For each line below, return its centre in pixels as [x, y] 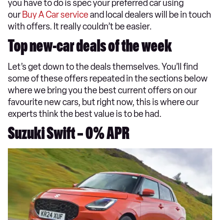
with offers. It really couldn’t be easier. [81, 27]
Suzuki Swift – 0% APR [69, 136]
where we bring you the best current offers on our [102, 90]
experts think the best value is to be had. [85, 114]
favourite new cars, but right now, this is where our [103, 102]
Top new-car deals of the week [90, 48]
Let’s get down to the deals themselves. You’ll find [103, 67]
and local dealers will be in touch [150, 15]
